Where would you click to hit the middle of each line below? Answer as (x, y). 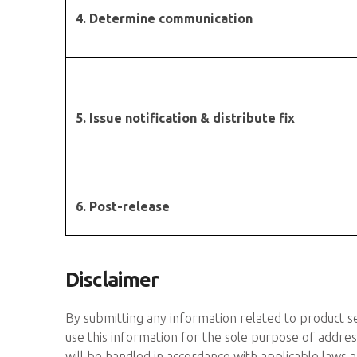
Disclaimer (112, 280)
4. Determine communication (164, 18)
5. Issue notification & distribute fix (185, 118)
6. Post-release (123, 206)
